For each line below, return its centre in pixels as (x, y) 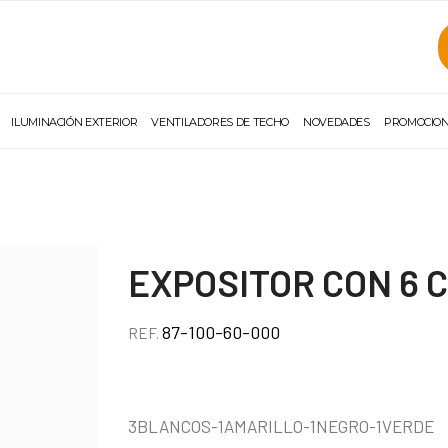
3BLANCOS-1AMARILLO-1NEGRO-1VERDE (281, 425)
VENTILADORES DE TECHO (220, 122)
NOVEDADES (336, 122)
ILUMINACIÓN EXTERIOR (74, 122)
